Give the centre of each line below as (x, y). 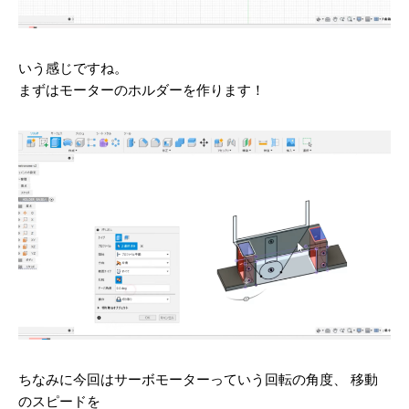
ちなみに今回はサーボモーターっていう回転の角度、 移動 (198, 380)
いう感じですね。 (73, 68)
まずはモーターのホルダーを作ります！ (142, 89)
